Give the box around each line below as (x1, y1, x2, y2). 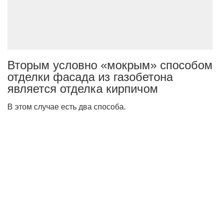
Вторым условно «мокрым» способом (7, 58, 213, 72)
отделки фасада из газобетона (7, 70, 173, 84)
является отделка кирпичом (7, 82, 158, 96)
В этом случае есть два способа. (7, 103, 126, 111)
